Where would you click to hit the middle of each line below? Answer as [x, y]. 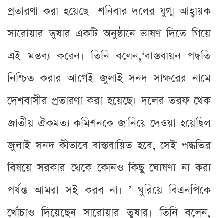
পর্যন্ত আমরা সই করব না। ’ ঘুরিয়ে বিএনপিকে [109, 190]
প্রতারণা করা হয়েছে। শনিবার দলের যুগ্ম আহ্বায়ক [109, 11]
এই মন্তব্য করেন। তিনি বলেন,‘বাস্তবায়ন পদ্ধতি [109, 56]
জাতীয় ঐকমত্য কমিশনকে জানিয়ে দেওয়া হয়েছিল [109, 123]
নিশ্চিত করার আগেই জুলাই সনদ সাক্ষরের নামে [109, 78]
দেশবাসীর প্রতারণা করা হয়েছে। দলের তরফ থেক [109, 101]
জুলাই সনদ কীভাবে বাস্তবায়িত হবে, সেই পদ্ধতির [109, 145]
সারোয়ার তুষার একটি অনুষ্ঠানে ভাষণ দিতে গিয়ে [109, 34]
